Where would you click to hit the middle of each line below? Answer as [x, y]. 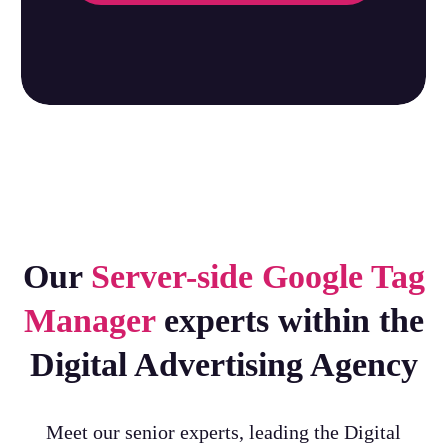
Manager [89, 320]
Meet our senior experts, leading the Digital [224, 431]
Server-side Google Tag [257, 276]
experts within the [289, 320]
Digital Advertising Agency [223, 364]
